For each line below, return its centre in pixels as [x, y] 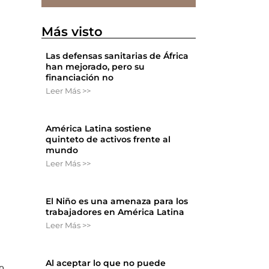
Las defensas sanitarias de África [117, 56]
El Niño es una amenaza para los [117, 201]
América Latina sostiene [99, 129]
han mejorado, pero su [95, 67]
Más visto [72, 32]
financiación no [80, 78]
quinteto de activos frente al [108, 140]
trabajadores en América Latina [115, 212]
